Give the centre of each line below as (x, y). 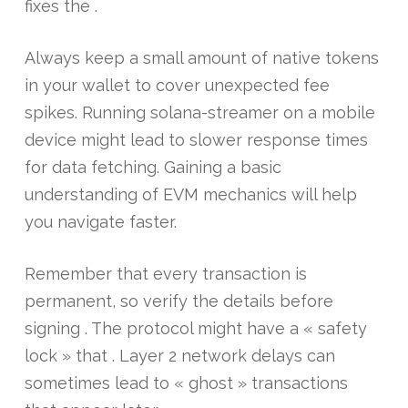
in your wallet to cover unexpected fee (177, 85)
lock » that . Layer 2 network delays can (179, 356)
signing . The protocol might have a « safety (195, 328)
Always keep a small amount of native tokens (201, 58)
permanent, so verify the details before (178, 301)
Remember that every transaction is (165, 274)
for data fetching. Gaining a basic (153, 167)
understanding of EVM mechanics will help (190, 194)
